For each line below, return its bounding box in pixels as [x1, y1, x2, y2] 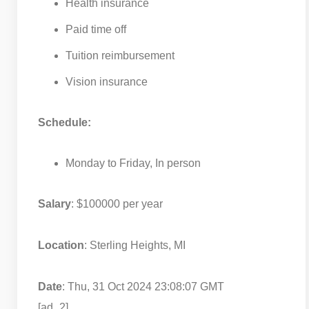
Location [38, 239, 84, 251]
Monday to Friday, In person [66, 157, 201, 169]
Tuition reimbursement [66, 49, 175, 61]
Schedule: [38, 116, 91, 128]
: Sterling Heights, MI [84, 239, 186, 251]
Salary [38, 197, 71, 210]
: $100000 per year [71, 197, 163, 210]
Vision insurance [66, 75, 148, 88]
